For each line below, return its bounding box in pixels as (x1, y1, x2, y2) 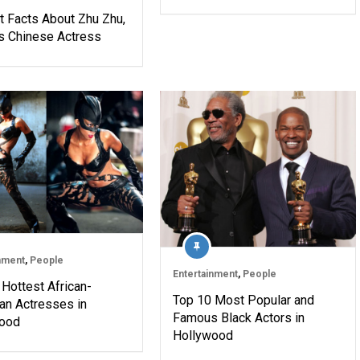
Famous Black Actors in (172, 310, 305, 326)
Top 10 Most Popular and (172, 292, 314, 309)
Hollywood (172, 328, 233, 344)
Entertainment (172, 268, 238, 280)
